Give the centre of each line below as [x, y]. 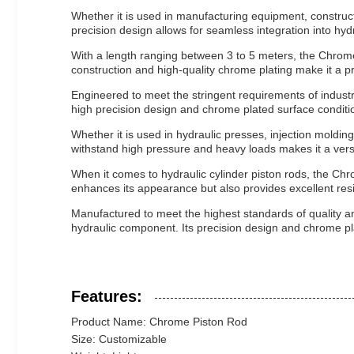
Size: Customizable [119, 339]
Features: [107, 296]
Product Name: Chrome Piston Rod [159, 322]
